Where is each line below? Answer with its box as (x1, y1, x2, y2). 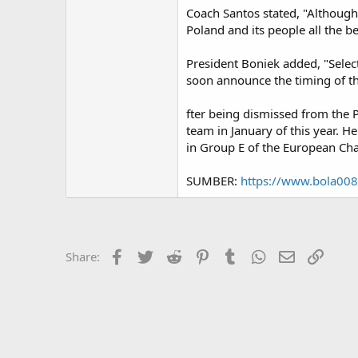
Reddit (183, 247, 219, 263)
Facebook (126, 247, 180, 263)
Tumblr (240, 247, 280, 263)
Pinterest (212, 247, 261, 263)
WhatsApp (268, 247, 325, 263)
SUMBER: (186, 173, 241, 189)
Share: (66, 249, 100, 265)
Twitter (155, 247, 194, 263)
